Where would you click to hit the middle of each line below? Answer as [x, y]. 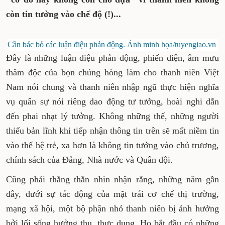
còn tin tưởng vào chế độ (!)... [64, 14]
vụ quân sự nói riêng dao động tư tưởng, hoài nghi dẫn [113, 101]
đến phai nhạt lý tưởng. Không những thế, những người [113, 116]
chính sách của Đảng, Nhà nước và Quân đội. [89, 160]
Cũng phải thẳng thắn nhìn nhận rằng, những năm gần [113, 179]
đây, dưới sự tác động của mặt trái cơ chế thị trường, [113, 194]
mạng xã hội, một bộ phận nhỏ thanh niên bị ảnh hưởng [113, 208]
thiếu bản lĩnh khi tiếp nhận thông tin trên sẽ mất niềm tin [113, 131]
